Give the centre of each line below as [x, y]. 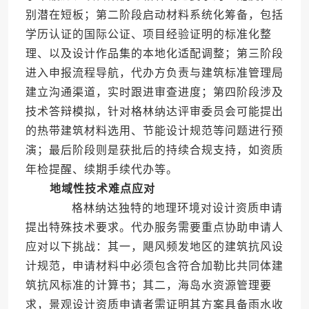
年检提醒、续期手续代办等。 [101, 170]
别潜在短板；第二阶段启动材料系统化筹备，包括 [154, 15]
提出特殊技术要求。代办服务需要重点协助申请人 [154, 228]
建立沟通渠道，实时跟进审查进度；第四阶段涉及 [154, 92]
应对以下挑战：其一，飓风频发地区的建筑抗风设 [154, 247]
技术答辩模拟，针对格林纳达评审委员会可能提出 [154, 112]
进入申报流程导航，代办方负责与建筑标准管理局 [154, 73]
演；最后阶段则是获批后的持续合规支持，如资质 [154, 150]
